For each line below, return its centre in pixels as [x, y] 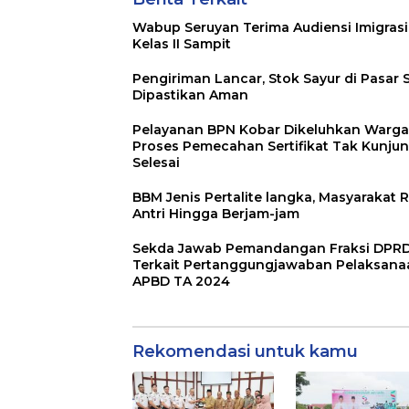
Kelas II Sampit [182, 44]
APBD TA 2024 [181, 282]
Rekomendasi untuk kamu [245, 352]
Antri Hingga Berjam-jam [216, 214]
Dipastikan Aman [190, 95]
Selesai [156, 163]
